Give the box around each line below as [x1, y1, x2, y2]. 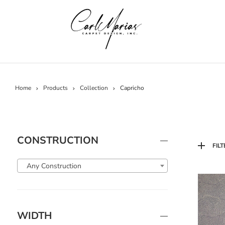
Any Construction [26, 161, 81, 171]
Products [43, 84, 68, 92]
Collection [80, 84, 108, 92]
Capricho [120, 84, 144, 92]
